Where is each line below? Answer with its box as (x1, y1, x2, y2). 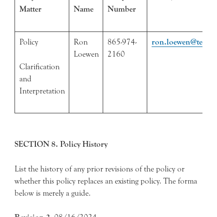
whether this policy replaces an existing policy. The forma (15, 176, 197, 186)
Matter (19, 4, 42, 14)
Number (107, 4, 136, 14)
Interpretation (19, 86, 65, 95)
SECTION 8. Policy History (15, 139, 108, 149)
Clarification (19, 62, 60, 71)
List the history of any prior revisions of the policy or (15, 164, 185, 173)
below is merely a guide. (15, 188, 91, 198)
